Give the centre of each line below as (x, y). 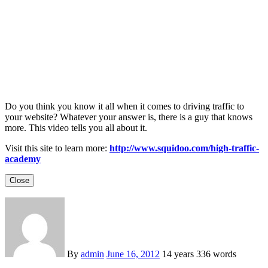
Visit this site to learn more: (57, 148)
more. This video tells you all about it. (76, 128)
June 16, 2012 (133, 254)
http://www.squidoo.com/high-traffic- (184, 148)
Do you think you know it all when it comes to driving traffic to (124, 106)
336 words (216, 254)
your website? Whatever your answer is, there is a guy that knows (129, 117)
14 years (179, 254)
